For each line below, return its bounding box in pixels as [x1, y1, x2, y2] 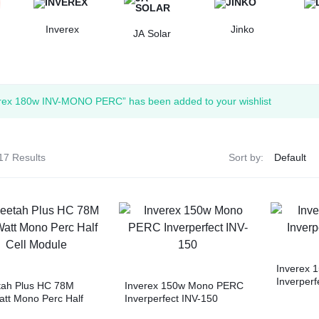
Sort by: [228, 152, 263, 164]
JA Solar [133, 28, 172, 39]
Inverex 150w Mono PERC [125, 279, 244, 291]
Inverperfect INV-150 [125, 292, 219, 304]
